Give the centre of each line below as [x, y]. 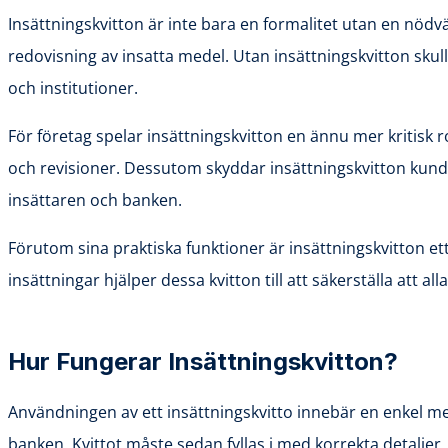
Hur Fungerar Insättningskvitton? [203, 361]
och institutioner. [73, 87]
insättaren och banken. [95, 199]
